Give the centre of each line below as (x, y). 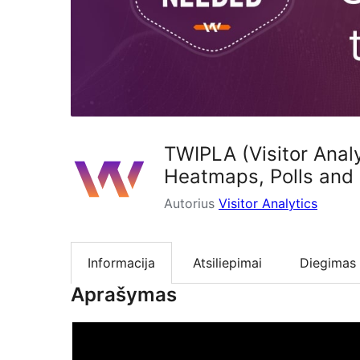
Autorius (191, 203)
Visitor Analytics (268, 203)
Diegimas (328, 262)
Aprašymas (124, 295)
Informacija (121, 262)
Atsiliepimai (227, 262)
